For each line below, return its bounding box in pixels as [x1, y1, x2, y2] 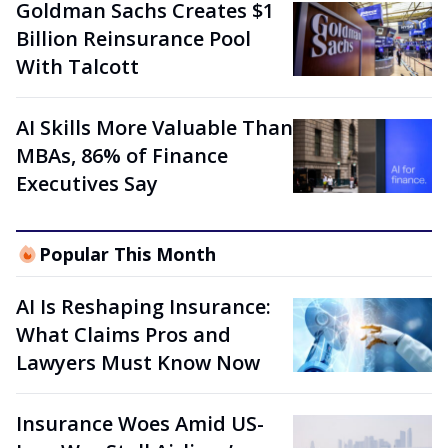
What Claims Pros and [16, 321, 231, 348]
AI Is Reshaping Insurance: [16, 293, 271, 320]
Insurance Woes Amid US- [16, 410, 264, 437]
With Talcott [16, 53, 139, 80]
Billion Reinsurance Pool [16, 25, 251, 52]
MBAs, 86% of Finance [16, 142, 228, 169]
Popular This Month [38, 242, 216, 266]
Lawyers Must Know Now [16, 349, 260, 376]
